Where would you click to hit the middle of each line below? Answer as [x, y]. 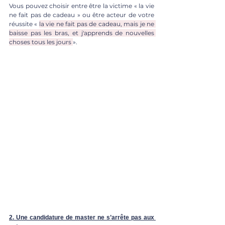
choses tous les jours [41, 42]
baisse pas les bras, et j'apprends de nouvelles [82, 33]
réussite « [24, 24]
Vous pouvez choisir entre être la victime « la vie [82, 6]
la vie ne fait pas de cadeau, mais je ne [97, 24]
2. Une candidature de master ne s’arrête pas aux [82, 217]
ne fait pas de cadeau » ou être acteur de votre [82, 15]
